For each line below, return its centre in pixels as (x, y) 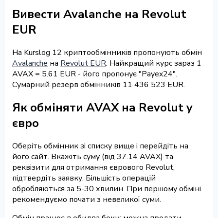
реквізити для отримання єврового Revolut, (93, 167)
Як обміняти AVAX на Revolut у (102, 107)
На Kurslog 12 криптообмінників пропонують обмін (107, 52)
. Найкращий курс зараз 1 (154, 63)
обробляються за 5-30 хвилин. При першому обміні (107, 189)
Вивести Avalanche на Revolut (99, 14)
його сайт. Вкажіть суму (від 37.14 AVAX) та (93, 156)
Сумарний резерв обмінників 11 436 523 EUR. (99, 84)
